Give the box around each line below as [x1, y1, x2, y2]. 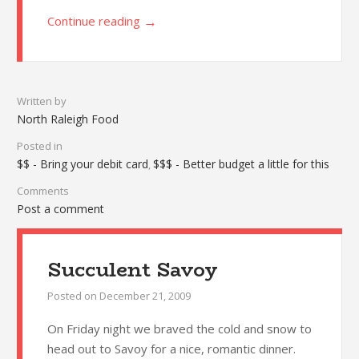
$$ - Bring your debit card [16, 156, 148, 172]
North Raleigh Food [16, 111, 119, 127]
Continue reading [46, 13, 140, 30]
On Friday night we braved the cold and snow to [46, 321, 312, 337]
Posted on [46, 288, 99, 304]
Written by [16, 94, 67, 109]
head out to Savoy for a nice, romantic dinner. [46, 341, 296, 357]
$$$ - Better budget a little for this [152, 156, 329, 172]
